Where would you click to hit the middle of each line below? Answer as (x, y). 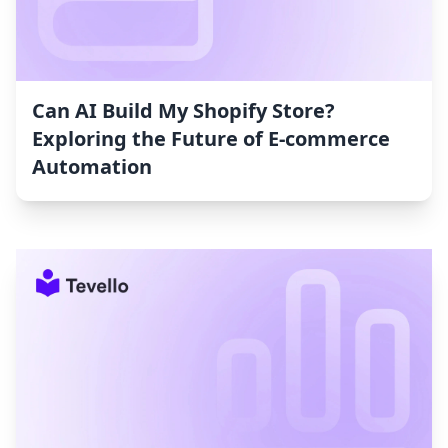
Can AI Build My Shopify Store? (183, 111)
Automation (92, 167)
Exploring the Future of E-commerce (211, 139)
